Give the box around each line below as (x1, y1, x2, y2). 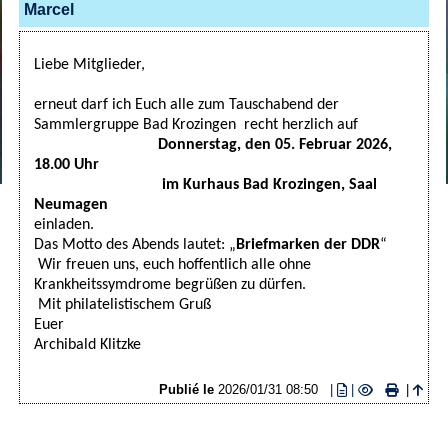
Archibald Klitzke (33, 336, 141, 353)
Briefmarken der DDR (235, 236, 380, 253)
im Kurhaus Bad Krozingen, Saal (33, 176, 377, 193)
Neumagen (33, 196, 116, 213)
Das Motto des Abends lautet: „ (33, 236, 236, 253)
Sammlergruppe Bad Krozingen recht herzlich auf (33, 116, 362, 133)
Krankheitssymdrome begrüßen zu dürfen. (33, 276, 306, 293)
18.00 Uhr (33, 156, 99, 173)
